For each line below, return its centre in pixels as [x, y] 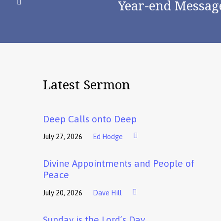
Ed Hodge [108, 137]
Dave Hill [107, 193]
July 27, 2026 [63, 137]
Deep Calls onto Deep [90, 119]
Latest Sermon [87, 84]
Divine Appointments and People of [119, 164]
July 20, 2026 [63, 193]
